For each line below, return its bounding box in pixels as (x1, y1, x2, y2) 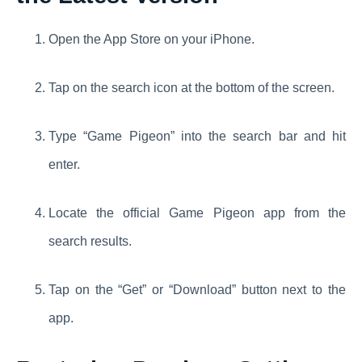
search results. (48, 234, 132, 249)
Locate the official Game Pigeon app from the (48, 206, 346, 221)
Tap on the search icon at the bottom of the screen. (48, 81, 335, 95)
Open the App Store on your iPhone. (48, 32, 255, 47)
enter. (48, 158, 80, 172)
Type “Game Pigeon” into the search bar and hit (48, 129, 346, 144)
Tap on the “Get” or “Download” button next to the (48, 283, 346, 297)
